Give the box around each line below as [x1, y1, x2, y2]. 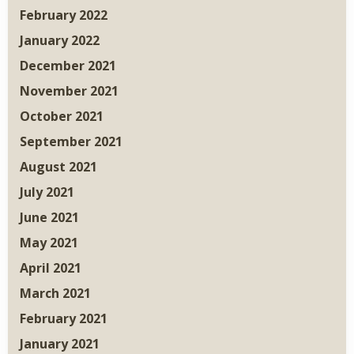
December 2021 [20, 57, 116, 75]
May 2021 [20, 234, 78, 252]
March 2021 [20, 284, 91, 303]
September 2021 [20, 133, 122, 151]
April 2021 [20, 259, 81, 277]
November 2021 [20, 82, 119, 100]
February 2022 [20, 6, 107, 24]
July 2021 [20, 183, 74, 201]
